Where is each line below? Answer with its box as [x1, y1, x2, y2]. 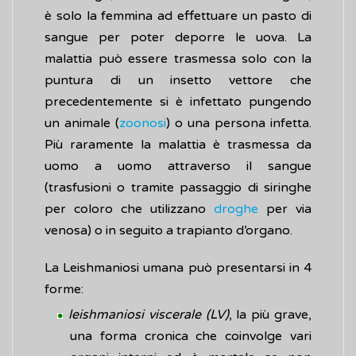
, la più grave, [228, 307, 312, 323]
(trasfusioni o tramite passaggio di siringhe [44, 180, 311, 196]
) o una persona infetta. [166, 115, 311, 132]
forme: [44, 281, 83, 298]
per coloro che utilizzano [44, 201, 214, 218]
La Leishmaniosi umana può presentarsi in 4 [44, 260, 311, 277]
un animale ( [44, 115, 119, 132]
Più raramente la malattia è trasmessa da [44, 137, 311, 153]
